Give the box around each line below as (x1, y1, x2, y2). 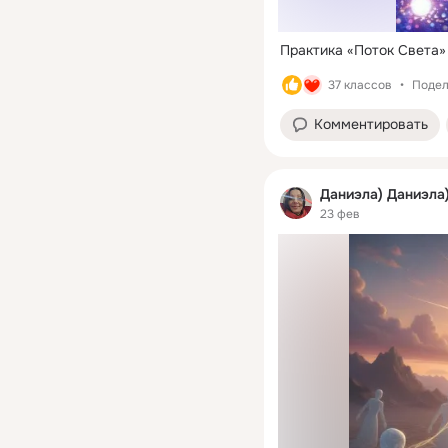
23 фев (320, 206, 360, 223)
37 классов (328, 76, 392, 93)
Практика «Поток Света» (280, 40, 446, 59)
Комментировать (314, 114, 428, 133)
